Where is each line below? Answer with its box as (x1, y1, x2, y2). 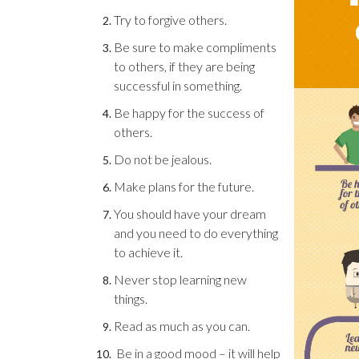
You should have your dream (114, 206, 266, 221)
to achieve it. (114, 244, 183, 260)
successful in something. (114, 78, 242, 93)
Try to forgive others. (114, 12, 227, 27)
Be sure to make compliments (114, 39, 276, 54)
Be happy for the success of (114, 105, 264, 120)
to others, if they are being (114, 58, 255, 74)
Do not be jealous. (114, 151, 212, 167)
